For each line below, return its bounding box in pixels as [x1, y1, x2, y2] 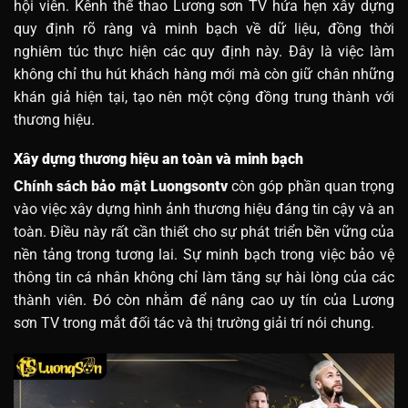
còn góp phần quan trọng [227, 178, 395, 196]
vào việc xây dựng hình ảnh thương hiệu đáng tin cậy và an [14, 200, 394, 219]
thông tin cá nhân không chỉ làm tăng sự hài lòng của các [14, 269, 394, 287]
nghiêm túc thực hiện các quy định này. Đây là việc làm [14, 43, 394, 61]
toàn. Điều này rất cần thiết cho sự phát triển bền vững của [14, 223, 394, 241]
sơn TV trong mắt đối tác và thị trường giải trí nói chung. [14, 314, 374, 332]
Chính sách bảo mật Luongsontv [14, 178, 228, 196]
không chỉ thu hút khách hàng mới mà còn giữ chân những [14, 66, 394, 84]
